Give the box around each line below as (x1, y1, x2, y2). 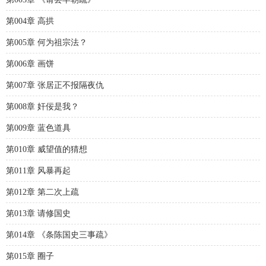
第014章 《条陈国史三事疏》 (6, 230, 112, 239)
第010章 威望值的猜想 (6, 145, 87, 154)
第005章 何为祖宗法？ (6, 38, 87, 47)
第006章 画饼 (6, 59, 54, 68)
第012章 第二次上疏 (6, 188, 79, 197)
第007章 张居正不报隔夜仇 (6, 81, 104, 90)
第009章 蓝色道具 (6, 123, 71, 132)
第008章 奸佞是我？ (6, 102, 79, 111)
